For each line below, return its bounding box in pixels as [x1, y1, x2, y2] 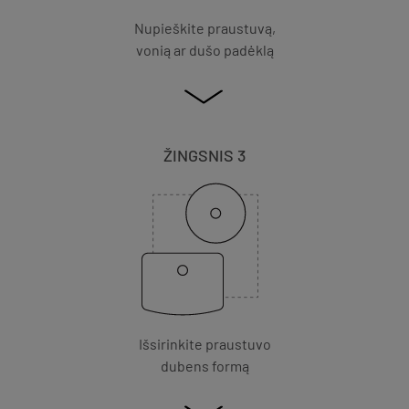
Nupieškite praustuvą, [133, 18, 276, 37]
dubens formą [160, 356, 249, 374]
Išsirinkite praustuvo [138, 334, 271, 352]
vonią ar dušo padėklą [135, 40, 274, 58]
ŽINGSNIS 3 [163, 144, 246, 165]
